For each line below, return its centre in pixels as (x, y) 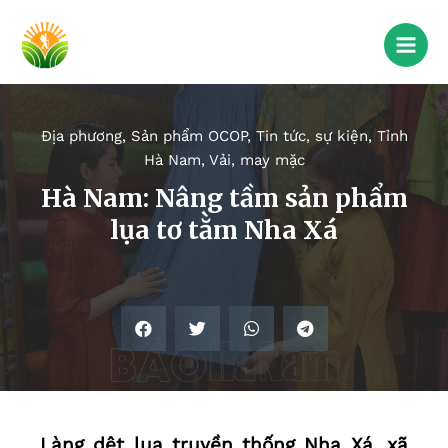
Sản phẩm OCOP (188, 136)
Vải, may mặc (256, 160)
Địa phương (81, 136)
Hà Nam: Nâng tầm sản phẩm (224, 198)
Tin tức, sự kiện (311, 136)
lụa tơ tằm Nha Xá (224, 230)
